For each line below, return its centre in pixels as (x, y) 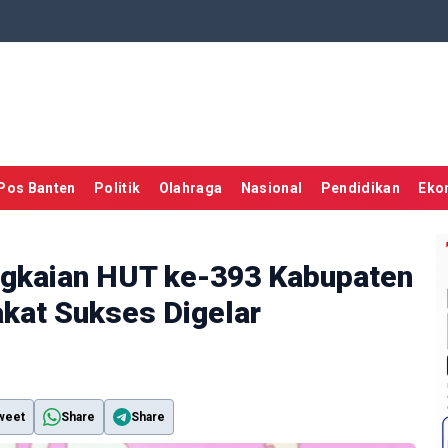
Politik (117, 188)
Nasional (271, 188)
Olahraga (190, 188)
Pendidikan (360, 188)
